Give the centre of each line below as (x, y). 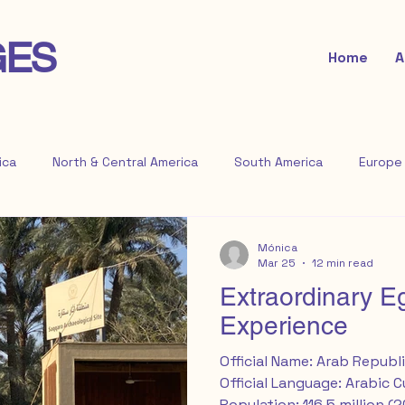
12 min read (343, 263)
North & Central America (125, 161)
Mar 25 (277, 263)
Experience (284, 325)
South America (278, 161)
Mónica (278, 247)
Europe (381, 161)
